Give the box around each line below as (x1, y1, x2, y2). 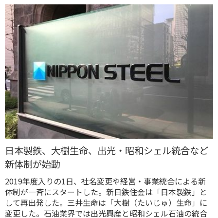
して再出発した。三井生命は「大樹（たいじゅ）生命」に (5, 196, 207, 208)
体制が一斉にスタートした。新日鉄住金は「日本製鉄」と (5, 185, 207, 198)
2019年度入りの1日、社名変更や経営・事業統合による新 (5, 175, 206, 187)
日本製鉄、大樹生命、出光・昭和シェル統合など (5, 143, 208, 157)
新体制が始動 (5, 157, 60, 171)
